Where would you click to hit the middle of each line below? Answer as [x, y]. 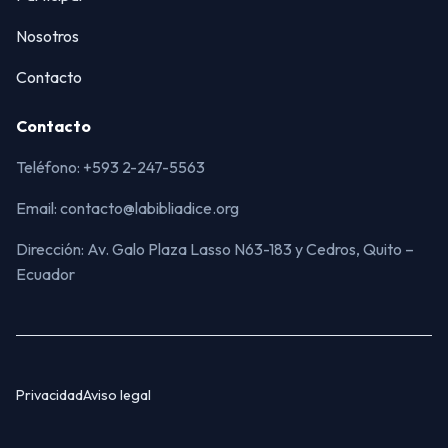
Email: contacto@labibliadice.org [127, 208]
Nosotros [47, 36]
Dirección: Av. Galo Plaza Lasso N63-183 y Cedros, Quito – [215, 249]
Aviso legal [117, 395]
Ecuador [45, 274]
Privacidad [49, 395]
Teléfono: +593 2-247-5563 [110, 167]
